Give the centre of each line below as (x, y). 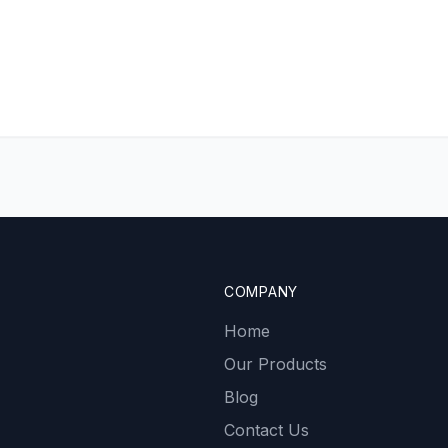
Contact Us (266, 429)
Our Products (275, 363)
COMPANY (261, 291)
